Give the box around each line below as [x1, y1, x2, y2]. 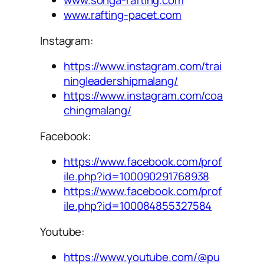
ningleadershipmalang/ [64, 73, 178, 89]
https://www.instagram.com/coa [64, 88, 223, 104]
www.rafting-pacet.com [64, 7, 181, 23]
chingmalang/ [64, 103, 131, 118]
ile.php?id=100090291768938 [64, 169, 210, 184]
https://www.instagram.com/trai [64, 58, 222, 74]
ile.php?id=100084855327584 [64, 198, 212, 214]
